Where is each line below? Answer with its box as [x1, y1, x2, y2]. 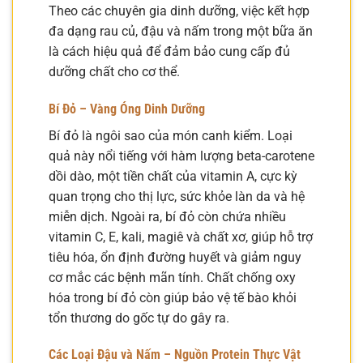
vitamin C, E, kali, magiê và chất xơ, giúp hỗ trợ [49, 228, 313, 245]
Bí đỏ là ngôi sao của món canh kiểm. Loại [49, 127, 293, 143]
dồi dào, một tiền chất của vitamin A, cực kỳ [49, 168, 297, 184]
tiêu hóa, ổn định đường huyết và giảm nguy [49, 249, 301, 265]
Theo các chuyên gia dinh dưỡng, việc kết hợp [49, 2, 310, 19]
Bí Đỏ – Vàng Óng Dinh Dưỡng [49, 100, 205, 117]
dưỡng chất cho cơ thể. [49, 63, 180, 79]
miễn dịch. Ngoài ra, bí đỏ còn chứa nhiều [49, 208, 286, 224]
